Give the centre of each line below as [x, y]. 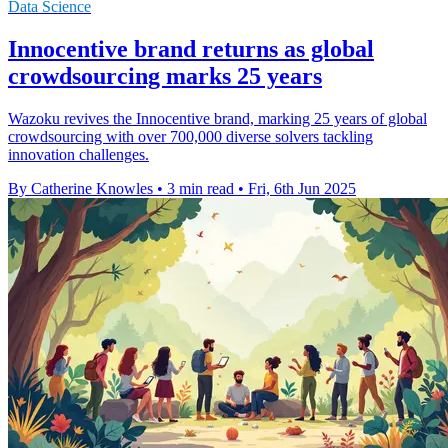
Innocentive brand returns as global [191, 48]
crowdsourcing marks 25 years [165, 75]
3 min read [200, 188]
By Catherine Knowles [80, 188]
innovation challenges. [78, 154]
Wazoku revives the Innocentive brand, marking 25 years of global [217, 118]
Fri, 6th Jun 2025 [302, 188]
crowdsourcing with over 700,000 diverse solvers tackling [190, 136]
